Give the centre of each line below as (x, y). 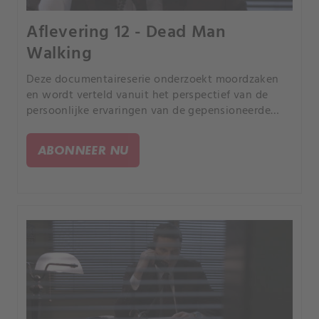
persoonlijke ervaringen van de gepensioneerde (148, 111)
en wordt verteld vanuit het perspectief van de (147, 96)
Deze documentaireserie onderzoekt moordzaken (153, 80)
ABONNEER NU (83, 150)
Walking (59, 54)
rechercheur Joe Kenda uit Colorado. (120, 127)
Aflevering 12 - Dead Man (126, 33)
